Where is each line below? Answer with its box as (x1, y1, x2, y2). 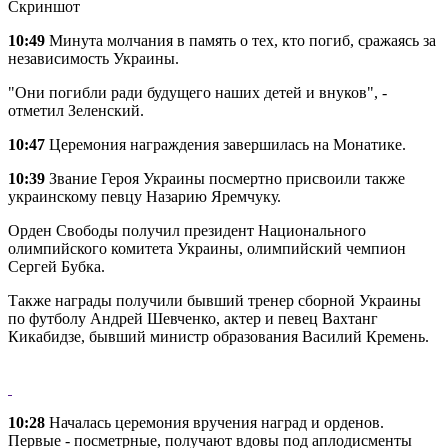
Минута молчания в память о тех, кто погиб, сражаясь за (45, 32, 436, 50)
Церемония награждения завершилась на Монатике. (45, 136, 406, 154)
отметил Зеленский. (8, 102, 144, 120)
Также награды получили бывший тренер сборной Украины (8, 292, 421, 310)
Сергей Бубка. (8, 258, 105, 276)
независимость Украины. (8, 50, 179, 68)
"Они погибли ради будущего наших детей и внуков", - (8, 84, 387, 102)
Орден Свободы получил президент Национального (8, 222, 366, 240)
